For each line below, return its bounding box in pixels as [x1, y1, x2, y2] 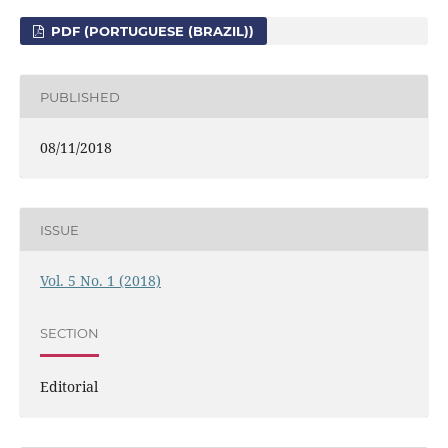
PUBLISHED [39, 88, 120, 105]
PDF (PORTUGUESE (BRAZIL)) [47, 23, 255, 40]
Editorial [39, 377, 98, 397]
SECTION [39, 324, 99, 341]
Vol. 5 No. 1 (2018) [39, 271, 161, 291]
